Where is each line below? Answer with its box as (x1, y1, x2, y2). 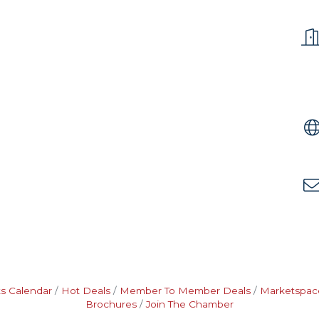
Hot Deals (61, 285, 110, 296)
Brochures (85, 298, 137, 310)
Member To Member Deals (119, 285, 251, 296)
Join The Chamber (146, 298, 234, 310)
